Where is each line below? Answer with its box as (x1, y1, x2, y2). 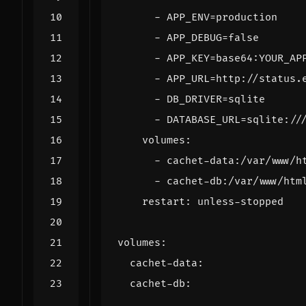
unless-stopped (197, 195, 283, 208)
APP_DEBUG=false (167, 31, 259, 44)
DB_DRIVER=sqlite (167, 93, 265, 106)
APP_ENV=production (167, 11, 277, 24)
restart (142, 195, 185, 208)
